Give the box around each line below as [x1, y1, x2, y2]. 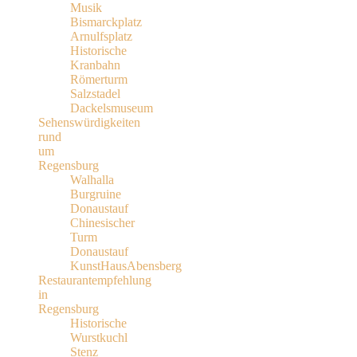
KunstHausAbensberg [70, 258, 182, 273]
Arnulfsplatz [70, 29, 132, 43]
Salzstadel [70, 86, 120, 100]
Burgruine [70, 186, 121, 201]
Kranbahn [70, 57, 120, 72]
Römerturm [70, 72, 127, 86]
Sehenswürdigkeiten [38, 115, 140, 129]
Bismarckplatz [70, 14, 142, 29]
